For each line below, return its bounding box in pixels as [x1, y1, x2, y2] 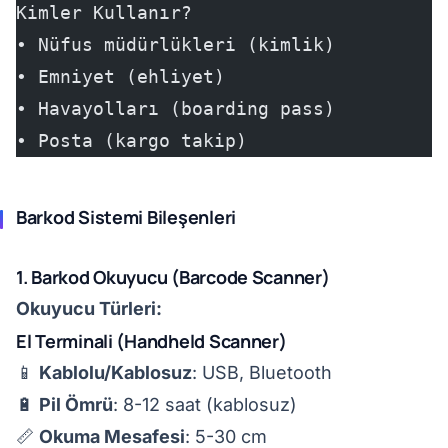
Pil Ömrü [39, 394, 113, 415]
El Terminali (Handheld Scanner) [16, 329, 287, 353]
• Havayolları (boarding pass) [16, 98, 335, 119]
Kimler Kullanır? [16, 2, 192, 23]
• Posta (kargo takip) [16, 130, 247, 151]
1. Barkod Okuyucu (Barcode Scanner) [16, 265, 330, 289]
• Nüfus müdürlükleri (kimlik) [16, 34, 335, 55]
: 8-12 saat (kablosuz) [113, 394, 297, 415]
